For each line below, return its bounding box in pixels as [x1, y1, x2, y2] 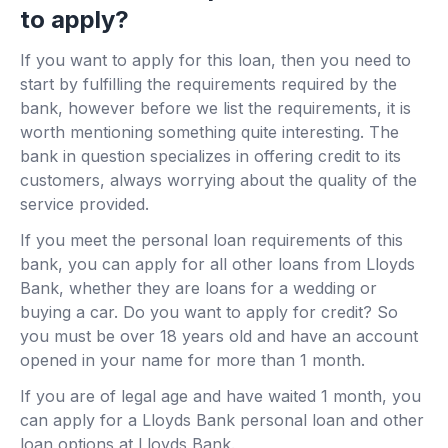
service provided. [20, 194, 149, 215]
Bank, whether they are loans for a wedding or [20, 278, 377, 299]
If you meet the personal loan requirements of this [20, 230, 403, 251]
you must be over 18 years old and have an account [20, 326, 418, 347]
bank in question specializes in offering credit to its [20, 146, 401, 167]
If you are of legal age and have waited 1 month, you [20, 386, 421, 407]
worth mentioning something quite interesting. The [20, 122, 399, 143]
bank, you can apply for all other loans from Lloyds [20, 254, 415, 275]
